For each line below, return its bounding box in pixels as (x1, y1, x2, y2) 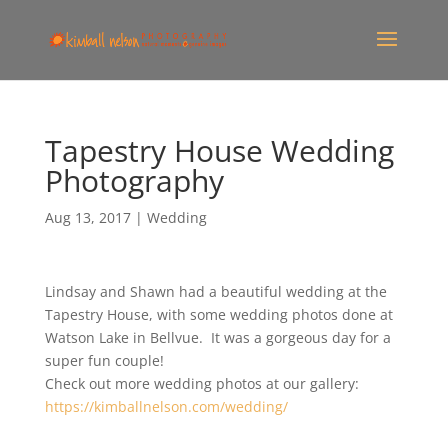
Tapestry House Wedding (44, 130, 394, 171)
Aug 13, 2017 (44, 208, 131, 227)
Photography (44, 160, 224, 201)
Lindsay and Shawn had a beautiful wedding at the (44, 282, 387, 301)
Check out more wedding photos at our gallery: (44, 374, 359, 393)
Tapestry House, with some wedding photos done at (44, 305, 393, 324)
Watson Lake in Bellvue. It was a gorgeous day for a (44, 328, 391, 347)
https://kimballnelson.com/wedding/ (44, 397, 288, 416)
